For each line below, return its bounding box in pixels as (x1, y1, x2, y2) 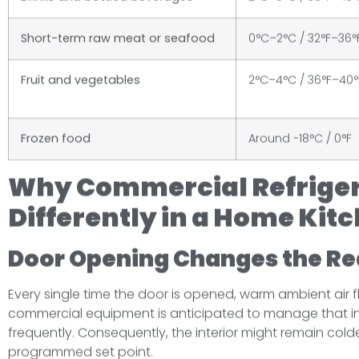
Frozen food (21, 131, 91, 147)
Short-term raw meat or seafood (21, 30, 215, 47)
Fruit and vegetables (21, 72, 140, 89)
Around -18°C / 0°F (248, 131, 352, 147)
